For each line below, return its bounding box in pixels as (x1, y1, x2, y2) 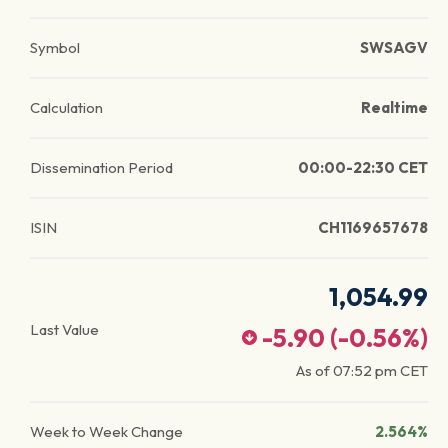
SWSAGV (360, 38, 428, 57)
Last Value (30, 320, 99, 339)
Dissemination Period (30, 158, 173, 177)
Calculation (30, 98, 103, 117)
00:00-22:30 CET (298, 158, 428, 177)
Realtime (361, 98, 428, 117)
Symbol (30, 38, 80, 57)
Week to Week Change (30, 422, 183, 441)
